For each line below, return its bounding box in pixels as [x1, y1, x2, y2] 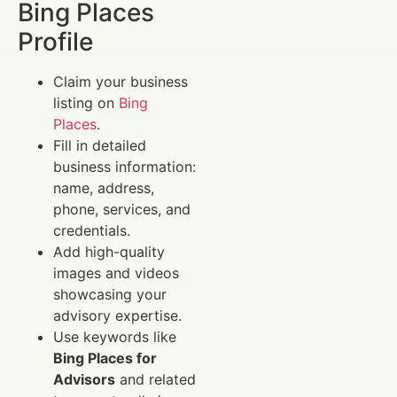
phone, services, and [53, 200, 191, 219]
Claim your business [53, 73, 188, 91]
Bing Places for [53, 349, 157, 368]
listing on [53, 94, 119, 113]
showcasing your [53, 285, 167, 304]
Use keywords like [53, 328, 176, 346]
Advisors [53, 370, 115, 389]
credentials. [53, 222, 130, 240]
